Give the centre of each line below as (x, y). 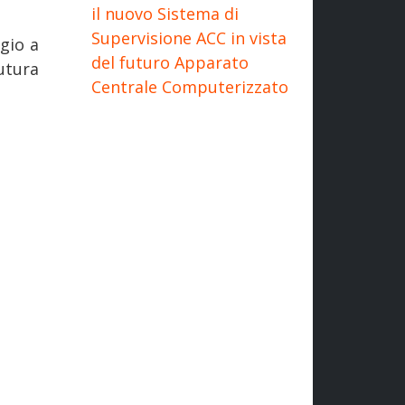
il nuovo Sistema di (165, 13)
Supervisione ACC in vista (189, 38)
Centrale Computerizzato (190, 86)
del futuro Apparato (170, 62)
